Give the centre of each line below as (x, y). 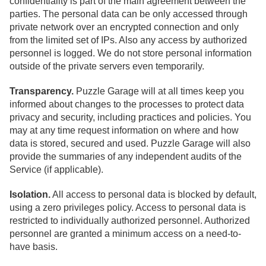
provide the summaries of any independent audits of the (126, 157)
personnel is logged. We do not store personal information (131, 53)
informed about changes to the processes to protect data (127, 104)
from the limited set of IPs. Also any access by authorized (128, 40)
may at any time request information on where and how (124, 131)
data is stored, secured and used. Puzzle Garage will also (130, 144)
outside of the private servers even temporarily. (107, 66)
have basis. (34, 247)
